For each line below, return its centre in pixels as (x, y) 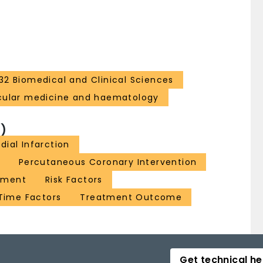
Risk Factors (74, 180)
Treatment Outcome (131, 198)
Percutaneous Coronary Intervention (108, 162)
